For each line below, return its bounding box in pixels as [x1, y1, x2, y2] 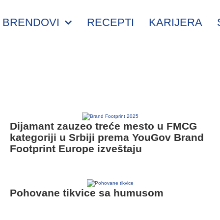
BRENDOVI [2, 16, 60, 28]
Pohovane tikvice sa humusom [10, 187, 164, 198]
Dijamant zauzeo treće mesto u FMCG [10, 120, 197, 132]
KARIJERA [148, 16, 202, 28]
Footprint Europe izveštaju [10, 143, 142, 155]
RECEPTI [86, 16, 134, 28]
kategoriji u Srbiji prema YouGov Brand [10, 132, 204, 143]
